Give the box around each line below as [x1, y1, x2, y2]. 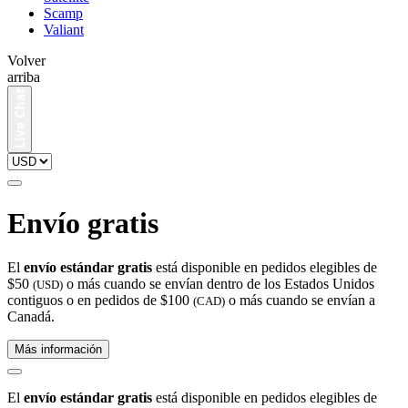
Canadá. [7, 309, 55, 325]
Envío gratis [7, 206, 158, 240]
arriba [7, 69, 40, 86]
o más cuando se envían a [225, 292, 375, 309]
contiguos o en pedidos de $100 [7, 292, 193, 309]
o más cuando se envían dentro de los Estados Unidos [63, 276, 374, 292]
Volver [7, 53, 46, 69]
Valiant [44, 22, 84, 38]
